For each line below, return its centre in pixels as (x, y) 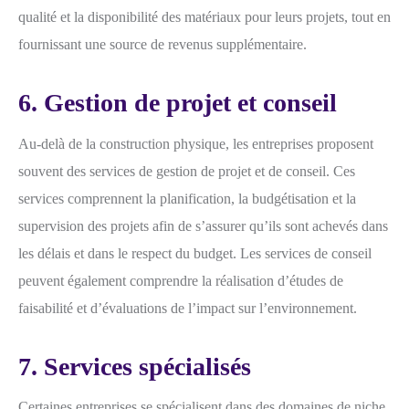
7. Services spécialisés (135, 366)
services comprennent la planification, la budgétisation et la (187, 198)
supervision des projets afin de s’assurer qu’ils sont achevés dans (203, 225)
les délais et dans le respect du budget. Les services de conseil (195, 253)
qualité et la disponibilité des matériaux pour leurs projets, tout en (204, 16)
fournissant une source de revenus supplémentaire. (163, 44)
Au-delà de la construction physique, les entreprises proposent (196, 143)
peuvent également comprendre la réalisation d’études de (181, 280)
